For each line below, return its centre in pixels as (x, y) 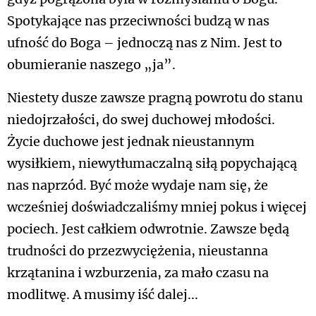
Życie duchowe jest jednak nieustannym (131, 142)
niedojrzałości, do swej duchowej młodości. (141, 120)
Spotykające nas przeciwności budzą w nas (138, 21)
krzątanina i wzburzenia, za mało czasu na (138, 273)
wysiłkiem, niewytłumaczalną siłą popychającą (152, 164)
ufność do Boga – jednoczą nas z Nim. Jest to (145, 43)
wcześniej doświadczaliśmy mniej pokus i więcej (157, 207)
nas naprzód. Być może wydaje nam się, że (138, 186)
